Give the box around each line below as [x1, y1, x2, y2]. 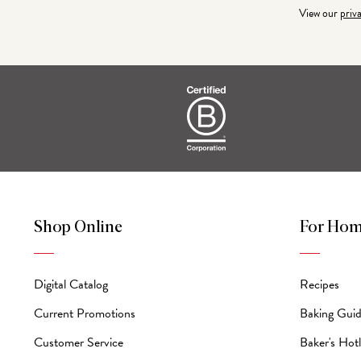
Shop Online [34, 218, 123, 235]
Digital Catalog [34, 274, 109, 294]
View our [299, 5, 341, 23]
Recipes [300, 274, 340, 294]
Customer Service [34, 332, 124, 352]
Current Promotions [34, 303, 136, 323]
